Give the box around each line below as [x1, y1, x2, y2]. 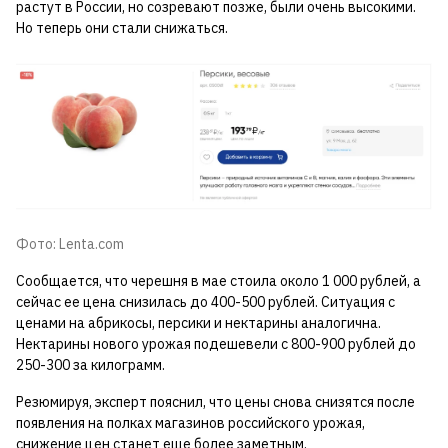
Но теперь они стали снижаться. [16, 19, 228, 38]
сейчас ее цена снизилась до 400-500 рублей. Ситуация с [16, 293, 395, 312]
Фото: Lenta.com [16, 235, 124, 254]
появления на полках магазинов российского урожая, [16, 414, 365, 433]
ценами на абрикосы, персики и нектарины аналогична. [16, 314, 381, 333]
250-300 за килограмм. [16, 356, 165, 375]
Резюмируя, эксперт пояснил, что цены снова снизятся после [16, 393, 415, 412]
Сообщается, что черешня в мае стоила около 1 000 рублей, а [16, 272, 421, 291]
